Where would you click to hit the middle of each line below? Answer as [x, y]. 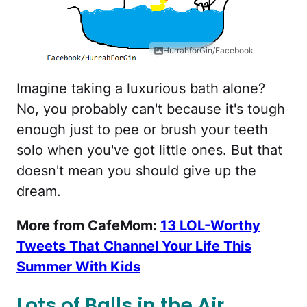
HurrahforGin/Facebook [208, 51]
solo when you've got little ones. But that [149, 150]
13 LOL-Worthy [210, 226]
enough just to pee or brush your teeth [142, 130]
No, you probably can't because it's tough [151, 109]
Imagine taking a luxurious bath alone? [141, 89]
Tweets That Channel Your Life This [134, 246]
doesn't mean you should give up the [136, 171]
